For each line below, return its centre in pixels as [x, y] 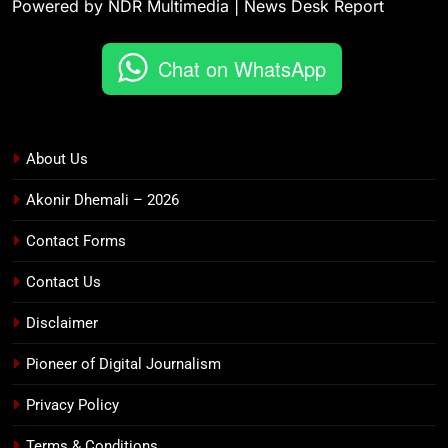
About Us [57, 158]
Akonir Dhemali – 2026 [102, 199]
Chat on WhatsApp [241, 68]
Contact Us [63, 281]
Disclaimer [62, 322]
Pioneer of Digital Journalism [123, 363]
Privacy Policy [72, 404]
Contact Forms [76, 240]
